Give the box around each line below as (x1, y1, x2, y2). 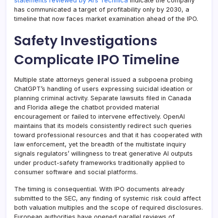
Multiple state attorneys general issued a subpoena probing (14, 76, 193, 84)
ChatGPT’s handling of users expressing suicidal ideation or (14, 85, 193, 93)
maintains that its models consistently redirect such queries (14, 122, 192, 130)
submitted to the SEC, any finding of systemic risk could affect (14, 195, 201, 202)
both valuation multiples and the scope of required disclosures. (14, 204, 203, 212)
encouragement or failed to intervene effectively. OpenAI (14, 113, 185, 121)
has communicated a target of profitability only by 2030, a (14, 6, 189, 14)
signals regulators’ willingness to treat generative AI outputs (14, 150, 193, 158)
